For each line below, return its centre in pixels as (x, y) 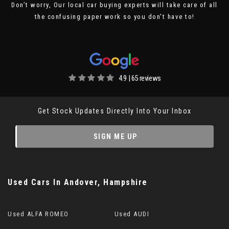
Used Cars (29, 182)
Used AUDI (132, 214)
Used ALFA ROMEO (38, 214)
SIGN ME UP (115, 137)
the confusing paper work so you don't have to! (114, 17)
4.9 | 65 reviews (140, 78)
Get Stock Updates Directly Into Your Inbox (114, 111)
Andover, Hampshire (104, 182)
